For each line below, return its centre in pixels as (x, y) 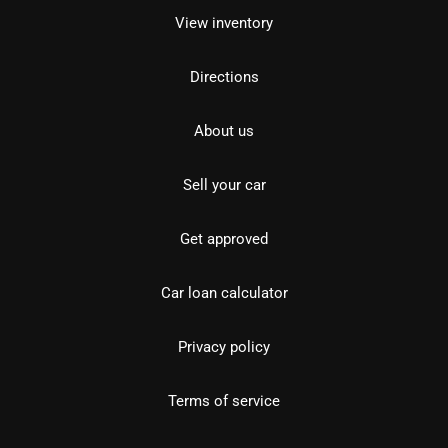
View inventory (224, 22)
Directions (224, 76)
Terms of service (224, 400)
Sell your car (224, 184)
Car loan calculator (224, 292)
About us (224, 130)
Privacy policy (224, 346)
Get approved (224, 238)
